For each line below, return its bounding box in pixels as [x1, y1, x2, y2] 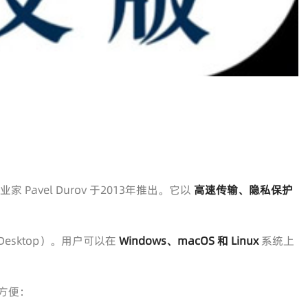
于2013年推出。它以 [87, 181, 194, 197]
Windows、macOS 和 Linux [119, 232, 258, 248]
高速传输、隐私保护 [194, 181, 293, 197]
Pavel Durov [25, 181, 87, 197]
